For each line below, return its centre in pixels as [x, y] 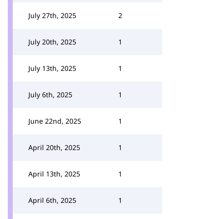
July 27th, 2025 [52, 15]
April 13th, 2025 [54, 174]
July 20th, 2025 [52, 42]
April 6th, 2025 [52, 200]
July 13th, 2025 [52, 68]
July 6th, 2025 [50, 95]
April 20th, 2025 [54, 147]
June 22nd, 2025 [55, 121]
